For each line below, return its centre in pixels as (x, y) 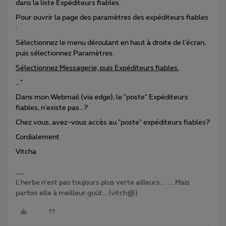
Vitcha (26, 152)
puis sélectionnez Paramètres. (65, 54)
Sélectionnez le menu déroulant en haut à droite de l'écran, (111, 43)
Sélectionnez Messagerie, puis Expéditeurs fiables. (97, 68)
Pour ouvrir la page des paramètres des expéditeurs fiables (112, 18)
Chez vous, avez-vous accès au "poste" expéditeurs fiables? (113, 123)
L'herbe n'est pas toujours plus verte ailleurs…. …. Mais (103, 183)
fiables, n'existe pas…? (52, 108)
